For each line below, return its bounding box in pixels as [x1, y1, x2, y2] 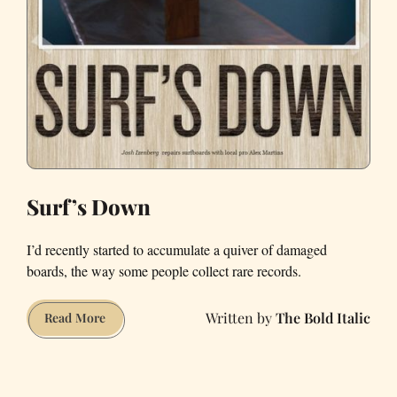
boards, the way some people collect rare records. [27, 261, 301, 281]
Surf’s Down [27, 192, 151, 222]
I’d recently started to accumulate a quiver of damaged [27, 240, 327, 260]
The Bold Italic [276, 307, 370, 327]
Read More [44, 309, 105, 327]
